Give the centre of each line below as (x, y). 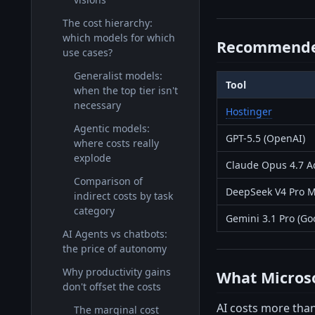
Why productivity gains (117, 272)
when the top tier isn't (126, 90)
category (94, 211)
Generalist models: (118, 76)
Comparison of (108, 181)
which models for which (119, 38)
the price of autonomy (115, 249)
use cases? (88, 52)
